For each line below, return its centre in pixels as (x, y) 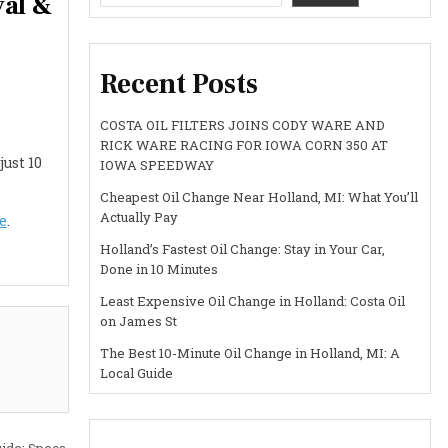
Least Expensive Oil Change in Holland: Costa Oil (253, 301)
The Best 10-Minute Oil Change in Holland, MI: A (250, 353)
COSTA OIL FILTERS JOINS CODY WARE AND (243, 125)
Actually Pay (139, 217)
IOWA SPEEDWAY (157, 165)
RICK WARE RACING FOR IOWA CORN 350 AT (244, 145)
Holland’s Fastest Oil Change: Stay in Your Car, (243, 249)
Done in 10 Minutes (159, 269)
